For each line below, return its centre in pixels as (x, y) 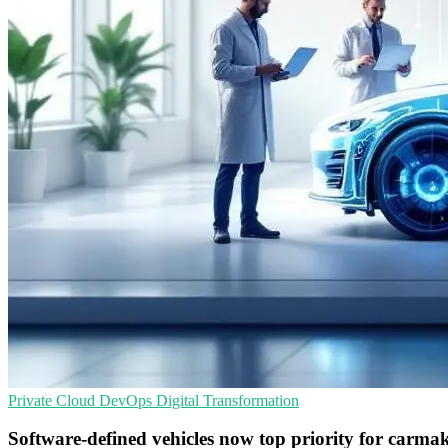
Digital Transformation (227, 400)
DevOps (127, 400)
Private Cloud (53, 400)
